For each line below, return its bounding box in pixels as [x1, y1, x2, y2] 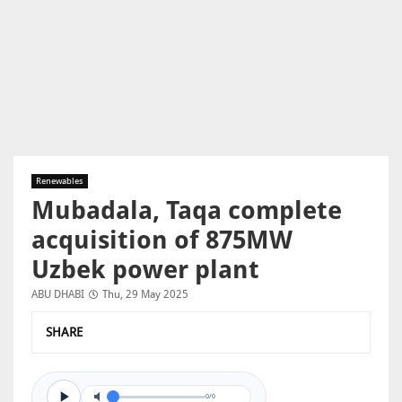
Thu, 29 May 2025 [102, 288, 188, 301]
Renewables [36, 176, 83, 186]
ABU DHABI [31, 288, 84, 301]
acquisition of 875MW [31, 225, 293, 255]
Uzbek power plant [31, 255, 259, 284]
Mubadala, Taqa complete [31, 196, 342, 225]
